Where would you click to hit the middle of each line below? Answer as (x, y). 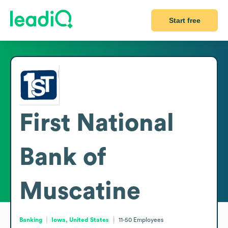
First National (97, 123)
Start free (184, 20)
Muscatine (80, 191)
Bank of (63, 157)
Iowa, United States (80, 220)
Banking (31, 220)
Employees (148, 220)
